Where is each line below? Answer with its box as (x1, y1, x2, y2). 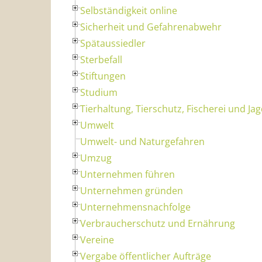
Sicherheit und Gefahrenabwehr (80, 20, 222, 33)
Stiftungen (80, 69, 126, 82)
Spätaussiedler (80, 36, 146, 50)
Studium (80, 85, 118, 99)
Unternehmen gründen (80, 184, 183, 197)
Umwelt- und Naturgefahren (80, 135, 205, 148)
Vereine (80, 233, 114, 246)
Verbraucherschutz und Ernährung (80, 216, 235, 230)
